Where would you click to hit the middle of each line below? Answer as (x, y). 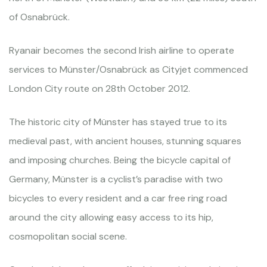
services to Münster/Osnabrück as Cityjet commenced (128, 69)
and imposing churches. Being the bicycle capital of (120, 160)
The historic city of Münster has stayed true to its (118, 122)
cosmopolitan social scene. (68, 236)
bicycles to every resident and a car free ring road (118, 198)
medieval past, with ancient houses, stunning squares (125, 141)
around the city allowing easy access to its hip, (111, 217)
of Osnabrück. (39, 17)
